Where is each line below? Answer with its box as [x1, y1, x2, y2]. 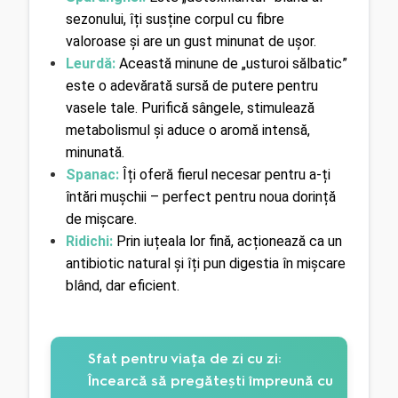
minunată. [65, 143, 124, 161]
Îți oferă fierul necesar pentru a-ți [118, 165, 330, 183]
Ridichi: [65, 232, 113, 250]
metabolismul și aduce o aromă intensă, [65, 121, 310, 139]
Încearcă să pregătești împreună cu [88, 371, 333, 389]
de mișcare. [65, 210, 137, 227]
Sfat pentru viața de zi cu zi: [88, 349, 282, 367]
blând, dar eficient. [65, 276, 179, 294]
